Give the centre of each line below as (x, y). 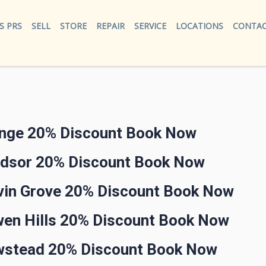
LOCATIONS (200, 26)
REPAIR (111, 26)
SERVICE (151, 26)
